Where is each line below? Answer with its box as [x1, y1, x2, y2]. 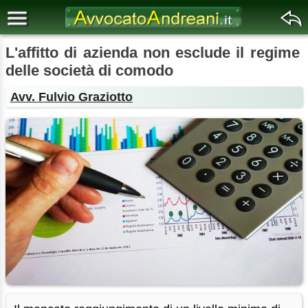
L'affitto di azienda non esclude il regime [5, 44, 300, 61]
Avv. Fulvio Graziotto [10, 89, 133, 104]
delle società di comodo [5, 62, 173, 79]
